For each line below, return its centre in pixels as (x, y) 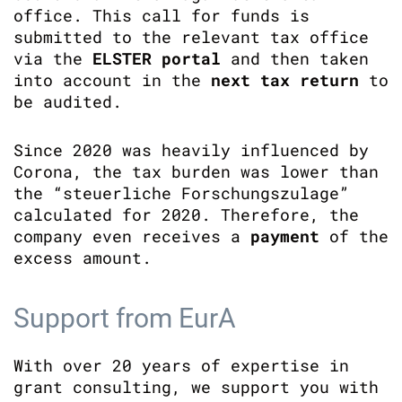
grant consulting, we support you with (196, 387)
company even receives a (132, 236)
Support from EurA (125, 318)
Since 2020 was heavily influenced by (191, 150)
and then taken (295, 58)
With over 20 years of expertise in (181, 365)
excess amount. (83, 258)
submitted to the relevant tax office (191, 37)
